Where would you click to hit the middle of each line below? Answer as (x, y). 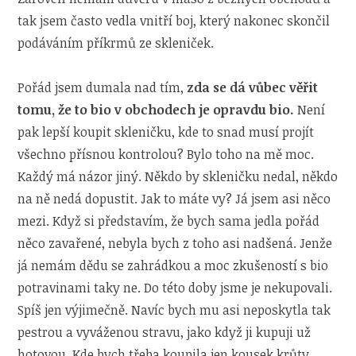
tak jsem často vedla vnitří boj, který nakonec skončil (174, 20)
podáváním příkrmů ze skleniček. (116, 43)
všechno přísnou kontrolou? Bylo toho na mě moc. (166, 154)
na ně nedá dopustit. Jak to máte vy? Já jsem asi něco (174, 198)
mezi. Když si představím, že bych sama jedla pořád (169, 221)
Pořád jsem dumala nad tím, (103, 87)
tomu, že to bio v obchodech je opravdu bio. (156, 109)
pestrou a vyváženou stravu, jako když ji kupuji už (164, 332)
